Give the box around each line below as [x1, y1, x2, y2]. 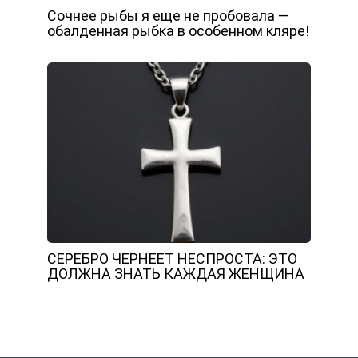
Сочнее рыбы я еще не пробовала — [47, 7, 289, 24]
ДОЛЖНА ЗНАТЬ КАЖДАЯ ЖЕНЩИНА [47, 265, 304, 282]
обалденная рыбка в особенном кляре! [47, 22, 309, 39]
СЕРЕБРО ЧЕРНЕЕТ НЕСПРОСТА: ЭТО [47, 249, 297, 267]
